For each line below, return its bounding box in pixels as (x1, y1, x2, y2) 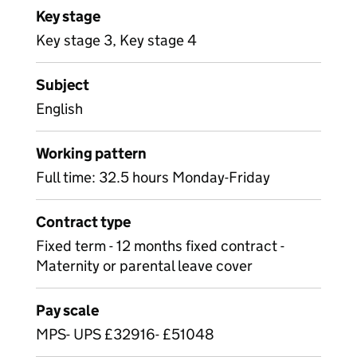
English (36, 100, 83, 118)
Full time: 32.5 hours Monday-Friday (36, 168, 270, 186)
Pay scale (36, 301, 99, 320)
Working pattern (36, 144, 147, 163)
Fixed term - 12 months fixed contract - (36, 237, 284, 255)
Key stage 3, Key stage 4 (36, 31, 197, 49)
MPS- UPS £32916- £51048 (36, 325, 214, 343)
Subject (36, 76, 89, 94)
